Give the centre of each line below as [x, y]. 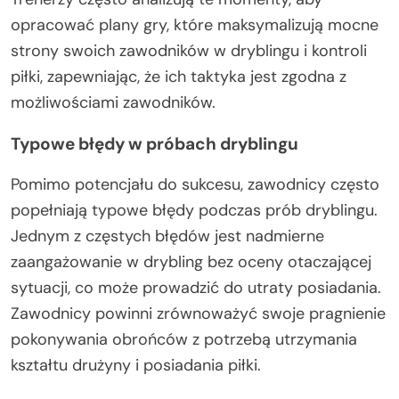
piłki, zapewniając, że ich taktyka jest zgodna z [179, 76]
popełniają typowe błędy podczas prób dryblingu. [194, 210]
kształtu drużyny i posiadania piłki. [136, 365]
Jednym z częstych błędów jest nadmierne [167, 236]
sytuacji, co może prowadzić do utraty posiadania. [196, 287]
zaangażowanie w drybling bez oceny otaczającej [191, 261]
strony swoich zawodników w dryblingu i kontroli [189, 50]
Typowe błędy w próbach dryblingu [155, 143]
